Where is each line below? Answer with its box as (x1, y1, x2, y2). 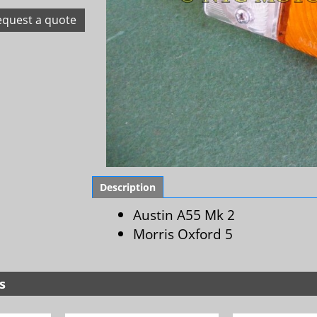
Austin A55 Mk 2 (133, 205, 235, 224)
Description (100, 180, 156, 194)
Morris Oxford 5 (133, 224, 233, 243)
